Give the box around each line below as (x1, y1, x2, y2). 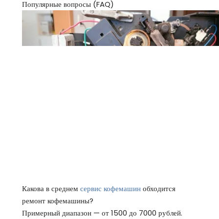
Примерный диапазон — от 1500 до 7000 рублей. (22, 207, 182, 218)
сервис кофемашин (80, 183, 141, 194)
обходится (141, 183, 175, 194)
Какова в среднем (22, 183, 80, 194)
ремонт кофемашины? (22, 195, 93, 206)
